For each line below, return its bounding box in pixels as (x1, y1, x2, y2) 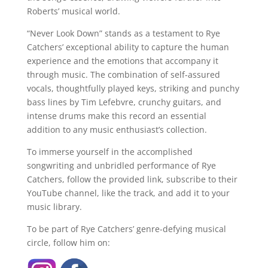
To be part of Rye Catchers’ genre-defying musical (26, 223, 226, 234)
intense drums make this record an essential (26, 109, 206, 121)
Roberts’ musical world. (26, 5, 120, 17)
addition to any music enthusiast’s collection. (26, 123, 207, 135)
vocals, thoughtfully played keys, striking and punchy (26, 82, 239, 94)
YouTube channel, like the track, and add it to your (26, 187, 230, 199)
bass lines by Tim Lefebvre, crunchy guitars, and (26, 96, 221, 108)
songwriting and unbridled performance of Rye (26, 159, 216, 171)
